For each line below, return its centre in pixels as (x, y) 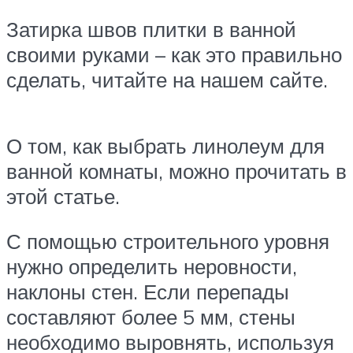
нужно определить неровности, (152, 267)
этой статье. (63, 196)
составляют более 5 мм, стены (151, 317)
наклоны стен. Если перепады (148, 292)
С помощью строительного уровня (168, 242)
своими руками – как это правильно (174, 55)
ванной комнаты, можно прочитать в (176, 171)
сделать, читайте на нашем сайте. (167, 80)
